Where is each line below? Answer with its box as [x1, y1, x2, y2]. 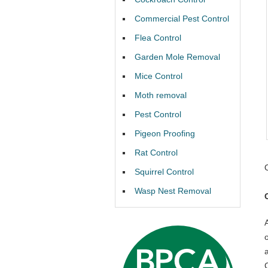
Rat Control [135, 148, 178, 157]
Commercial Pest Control [135, 14, 229, 23]
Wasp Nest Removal [135, 186, 211, 196]
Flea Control [135, 33, 181, 42]
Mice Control [135, 71, 182, 81]
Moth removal [135, 90, 187, 100]
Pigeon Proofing [135, 129, 195, 138]
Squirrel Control [135, 167, 194, 176]
